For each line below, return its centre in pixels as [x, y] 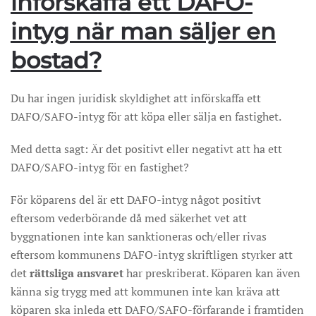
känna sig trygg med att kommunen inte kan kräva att [145, 291]
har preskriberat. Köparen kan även [212, 273]
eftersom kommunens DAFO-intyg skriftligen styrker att [152, 255]
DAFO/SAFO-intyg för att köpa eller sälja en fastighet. [146, 116]
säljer [209, 31]
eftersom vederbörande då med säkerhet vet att [129, 218]
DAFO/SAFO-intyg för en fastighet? [100, 167]
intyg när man [95, 31]
